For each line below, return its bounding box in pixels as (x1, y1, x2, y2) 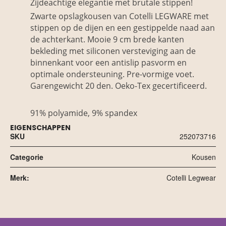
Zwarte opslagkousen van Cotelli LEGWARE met (30, 10, 209, 22)
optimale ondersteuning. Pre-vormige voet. (30, 68, 194, 80)
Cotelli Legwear (166, 172, 216, 183)
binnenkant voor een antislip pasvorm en (30, 56, 187, 68)
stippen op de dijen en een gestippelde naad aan (30, 22, 215, 33)
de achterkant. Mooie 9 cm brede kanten (30, 33, 184, 45)
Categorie (10, 151, 43, 162)
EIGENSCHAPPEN (10, 122, 71, 133)
